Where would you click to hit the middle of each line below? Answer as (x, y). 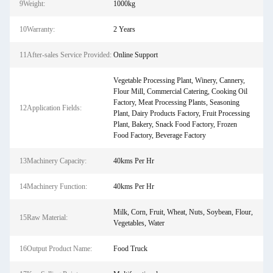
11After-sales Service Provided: (66, 55)
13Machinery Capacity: (53, 161)
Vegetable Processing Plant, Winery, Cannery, (179, 80)
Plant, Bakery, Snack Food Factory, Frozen (175, 124)
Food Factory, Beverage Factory (159, 135)
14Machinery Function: (53, 186)
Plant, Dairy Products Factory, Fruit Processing (181, 113)
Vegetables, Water (139, 223)
